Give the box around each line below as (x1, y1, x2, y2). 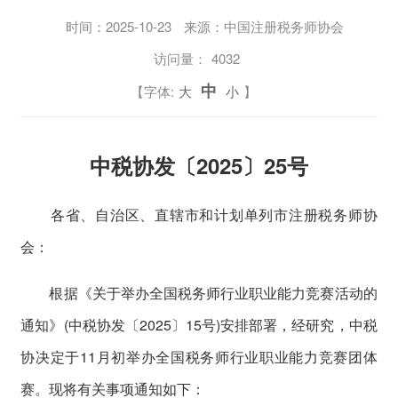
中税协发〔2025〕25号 (89, 149, 308, 180)
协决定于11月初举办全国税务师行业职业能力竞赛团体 (20, 346, 378, 367)
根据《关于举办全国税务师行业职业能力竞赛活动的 (20, 282, 378, 303)
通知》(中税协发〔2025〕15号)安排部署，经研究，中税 (20, 314, 378, 335)
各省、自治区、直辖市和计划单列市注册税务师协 (20, 203, 378, 225)
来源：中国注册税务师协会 (184, 17, 345, 36)
